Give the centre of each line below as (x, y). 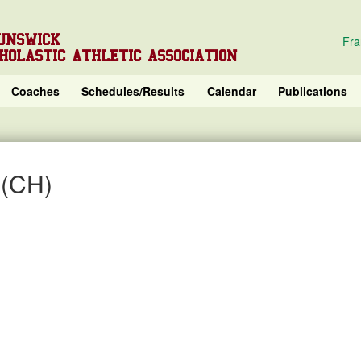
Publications (313, 91)
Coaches (35, 91)
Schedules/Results (133, 91)
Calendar (231, 91)
